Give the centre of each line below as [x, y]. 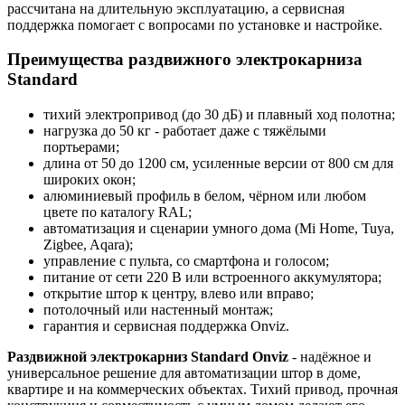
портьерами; [81, 147]
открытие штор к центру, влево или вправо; [179, 294]
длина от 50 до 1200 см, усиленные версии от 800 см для [218, 164]
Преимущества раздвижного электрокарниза [185, 60]
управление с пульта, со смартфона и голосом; [186, 261]
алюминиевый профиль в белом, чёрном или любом [205, 196]
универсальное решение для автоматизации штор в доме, [184, 373]
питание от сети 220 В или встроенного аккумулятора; [212, 278]
